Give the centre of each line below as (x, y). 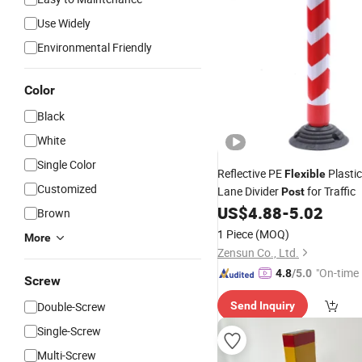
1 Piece (235, 234)
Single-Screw (69, 331)
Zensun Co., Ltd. (258, 253)
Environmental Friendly (95, 47)
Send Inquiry (263, 305)
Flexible (305, 174)
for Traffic (330, 191)
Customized (67, 189)
